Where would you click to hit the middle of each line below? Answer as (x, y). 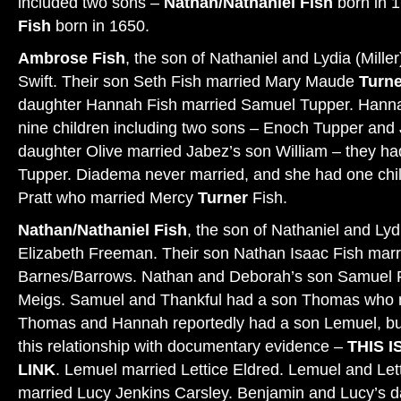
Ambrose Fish (72, 58)
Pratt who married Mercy (108, 197)
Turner (225, 197)
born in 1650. (100, 26)
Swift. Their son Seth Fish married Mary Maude (188, 81)
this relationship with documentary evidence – (183, 346)
